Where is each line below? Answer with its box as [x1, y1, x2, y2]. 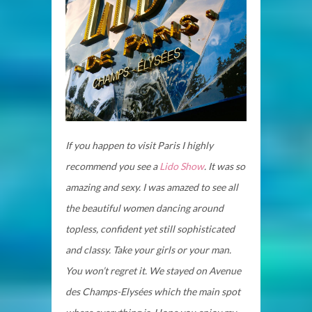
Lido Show [159, 159, 204, 172]
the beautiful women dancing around [65, 201, 224, 214]
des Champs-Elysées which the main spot [65, 285, 240, 297]
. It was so [204, 159, 245, 172]
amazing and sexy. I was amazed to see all [65, 180, 238, 193]
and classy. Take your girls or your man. [65, 243, 231, 256]
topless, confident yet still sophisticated [65, 222, 235, 235]
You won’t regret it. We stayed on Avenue [65, 264, 241, 276]
